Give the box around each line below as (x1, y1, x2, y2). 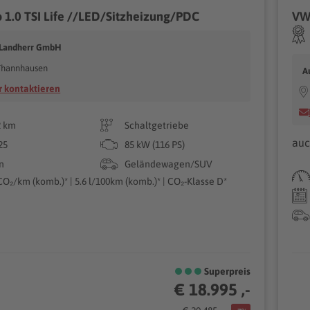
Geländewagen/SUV (125, 158, 213, 170)
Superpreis (204, 266, 250, 277)
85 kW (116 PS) (125, 139, 185, 150)
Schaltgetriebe (125, 120, 190, 131)
